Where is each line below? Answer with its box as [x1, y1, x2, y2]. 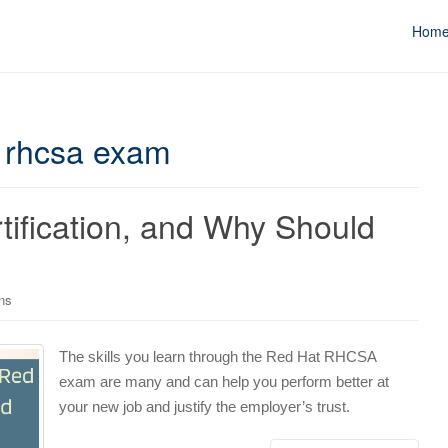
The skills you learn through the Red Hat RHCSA [59, 347, 376, 365]
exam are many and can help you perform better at [59, 372, 389, 390]
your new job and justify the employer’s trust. [59, 397, 350, 415]
